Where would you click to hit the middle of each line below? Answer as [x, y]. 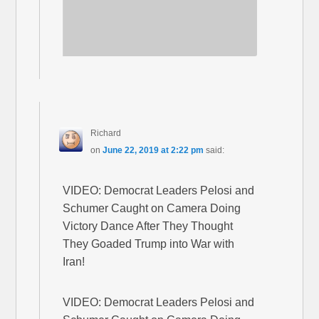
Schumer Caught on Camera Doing [152, 209]
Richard [105, 134]
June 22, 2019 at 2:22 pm [153, 151]
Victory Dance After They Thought [148, 226]
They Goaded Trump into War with [149, 244]
